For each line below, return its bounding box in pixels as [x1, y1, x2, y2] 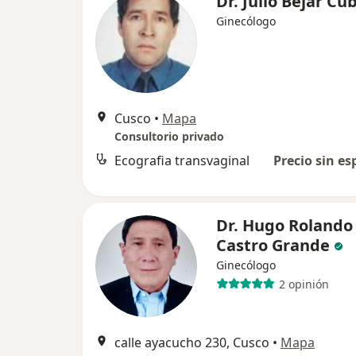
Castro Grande [216, 234, 330, 256]
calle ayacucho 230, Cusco [114, 334, 269, 351]
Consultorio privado [114, 129, 224, 144]
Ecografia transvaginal [114, 152, 250, 169]
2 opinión [278, 276, 329, 292]
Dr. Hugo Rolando [216, 215, 353, 236]
